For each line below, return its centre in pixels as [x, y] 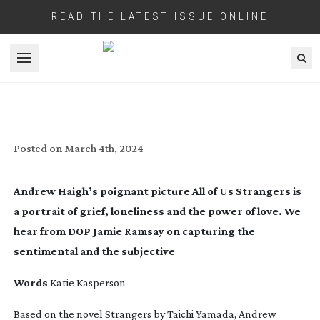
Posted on [37, 148]
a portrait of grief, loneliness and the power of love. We [157, 211]
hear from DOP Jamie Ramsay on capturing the [134, 231]
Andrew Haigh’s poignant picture [102, 191]
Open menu [51, 65]
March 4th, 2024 [104, 148]
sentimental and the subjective [94, 251]
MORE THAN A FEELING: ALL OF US [160, 88]
